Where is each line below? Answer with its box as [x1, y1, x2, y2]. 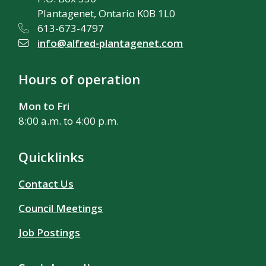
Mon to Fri [18, 99, 70, 113]
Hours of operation [18, 69, 141, 88]
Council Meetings [18, 201, 103, 215]
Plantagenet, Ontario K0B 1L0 [37, 6, 176, 20]
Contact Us [18, 176, 74, 191]
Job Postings [18, 225, 81, 239]
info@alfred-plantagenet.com [37, 36, 183, 50]
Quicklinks [18, 147, 85, 166]
